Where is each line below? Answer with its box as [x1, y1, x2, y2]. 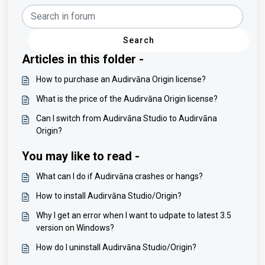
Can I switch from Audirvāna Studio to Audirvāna [36, 113, 217, 123]
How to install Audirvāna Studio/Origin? [36, 190, 182, 201]
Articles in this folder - [22, 51, 144, 66]
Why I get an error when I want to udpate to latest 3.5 [36, 210, 231, 220]
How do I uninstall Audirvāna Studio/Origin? [36, 242, 196, 252]
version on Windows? [36, 222, 114, 232]
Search [122, 35, 154, 45]
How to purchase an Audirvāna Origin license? [36, 74, 206, 84]
